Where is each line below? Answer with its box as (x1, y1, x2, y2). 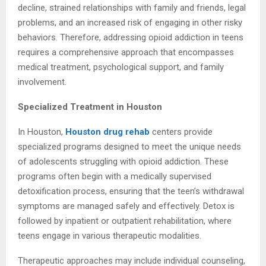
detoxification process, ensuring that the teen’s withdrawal (18, 186, 244, 197)
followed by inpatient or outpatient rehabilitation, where (18, 216, 232, 227)
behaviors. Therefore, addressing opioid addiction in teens (18, 32, 243, 43)
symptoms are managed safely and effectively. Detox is (18, 201, 235, 212)
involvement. (18, 77, 66, 88)
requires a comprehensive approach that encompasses (18, 47, 234, 58)
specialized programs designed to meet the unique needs (18, 141, 241, 153)
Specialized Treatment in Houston (18, 102, 162, 113)
